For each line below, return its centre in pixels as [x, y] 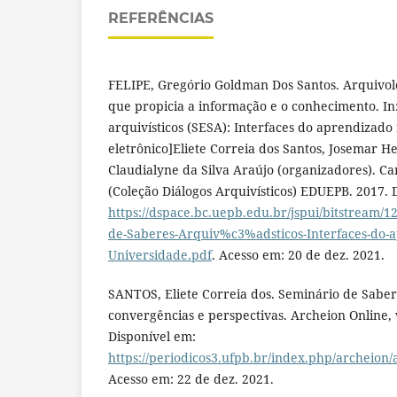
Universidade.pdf [160, 254]
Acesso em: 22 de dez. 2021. [191, 378]
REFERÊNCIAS [161, 18]
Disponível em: [152, 336]
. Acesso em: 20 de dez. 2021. [298, 254]
